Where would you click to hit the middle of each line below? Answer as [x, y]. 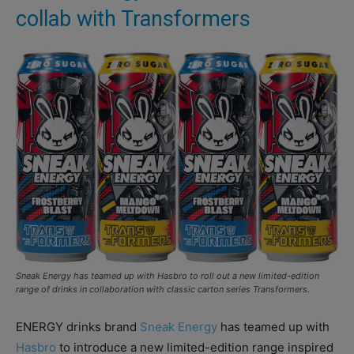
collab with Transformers [133, 19]
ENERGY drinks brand [78, 327]
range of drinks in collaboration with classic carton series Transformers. [163, 290]
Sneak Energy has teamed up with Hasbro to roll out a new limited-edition [168, 276]
